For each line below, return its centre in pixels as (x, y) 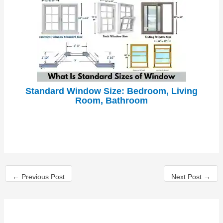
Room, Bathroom (111, 101)
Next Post (187, 177)
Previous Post (42, 177)
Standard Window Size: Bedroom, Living (111, 91)
